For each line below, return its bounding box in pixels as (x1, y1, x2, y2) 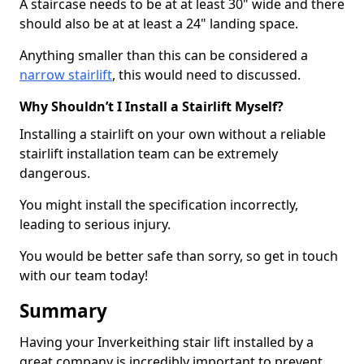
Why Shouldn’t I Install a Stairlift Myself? (19, 97, 284, 115)
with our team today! (19, 266, 148, 284)
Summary (19, 298, 107, 323)
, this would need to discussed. (112, 66, 301, 84)
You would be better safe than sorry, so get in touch (19, 247, 338, 265)
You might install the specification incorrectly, (19, 196, 298, 214)
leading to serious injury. (19, 215, 171, 233)
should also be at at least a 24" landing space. (19, 15, 298, 32)
